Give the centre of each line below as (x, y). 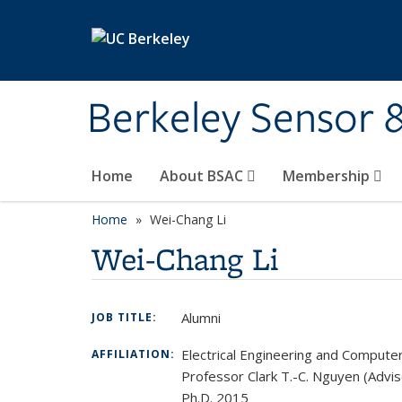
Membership (328, 176)
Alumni (201, 318)
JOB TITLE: (126, 317)
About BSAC (203, 176)
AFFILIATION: (135, 354)
